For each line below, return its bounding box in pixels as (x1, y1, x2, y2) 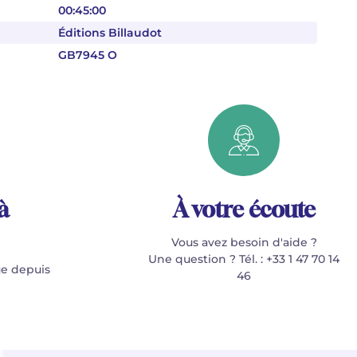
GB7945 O (58, 48, 117, 62)
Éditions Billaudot (58, 25, 162, 40)
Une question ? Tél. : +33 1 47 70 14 (148, 252, 340, 266)
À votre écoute (172, 196, 316, 222)
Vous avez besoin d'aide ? (171, 235, 317, 249)
